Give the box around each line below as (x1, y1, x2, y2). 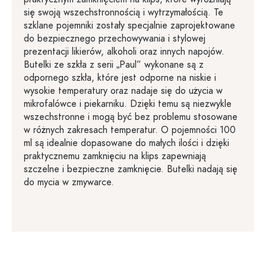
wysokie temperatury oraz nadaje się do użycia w (24, 84, 223, 97)
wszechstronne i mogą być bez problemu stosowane (24, 110, 237, 123)
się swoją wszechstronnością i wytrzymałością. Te (24, 6, 223, 19)
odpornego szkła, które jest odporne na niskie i (24, 71, 216, 84)
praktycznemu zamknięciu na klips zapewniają (24, 150, 206, 163)
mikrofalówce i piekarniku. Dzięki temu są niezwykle (24, 97, 232, 110)
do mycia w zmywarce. (24, 176, 114, 189)
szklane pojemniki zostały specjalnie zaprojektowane (24, 19, 235, 32)
